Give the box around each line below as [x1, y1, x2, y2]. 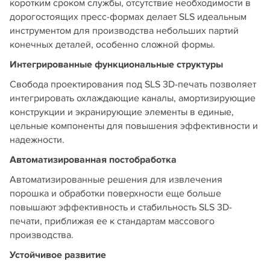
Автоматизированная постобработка [10, 153, 177, 166]
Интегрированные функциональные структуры [10, 58, 223, 71]
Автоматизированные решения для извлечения [10, 173, 222, 186]
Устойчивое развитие [10, 248, 106, 261]
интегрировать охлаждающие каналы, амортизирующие [10, 92, 256, 104]
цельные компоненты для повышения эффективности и [10, 119, 258, 132]
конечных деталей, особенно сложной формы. [10, 38, 215, 51]
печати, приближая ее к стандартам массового [10, 215, 215, 227]
